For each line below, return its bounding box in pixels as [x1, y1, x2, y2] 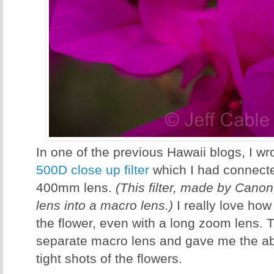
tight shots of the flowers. [36, 251, 182, 267]
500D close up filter [36, 163, 149, 178]
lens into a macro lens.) [36, 198, 177, 213]
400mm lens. [36, 180, 116, 196]
